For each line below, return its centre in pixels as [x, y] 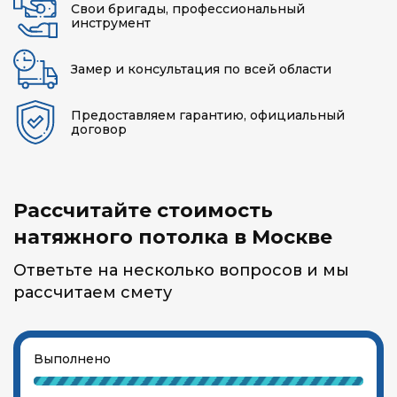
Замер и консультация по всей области [201, 69]
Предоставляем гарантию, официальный [208, 115]
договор [99, 129]
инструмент [111, 23]
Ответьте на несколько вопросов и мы [181, 270]
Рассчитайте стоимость [143, 210]
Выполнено [72, 359]
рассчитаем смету [93, 292]
